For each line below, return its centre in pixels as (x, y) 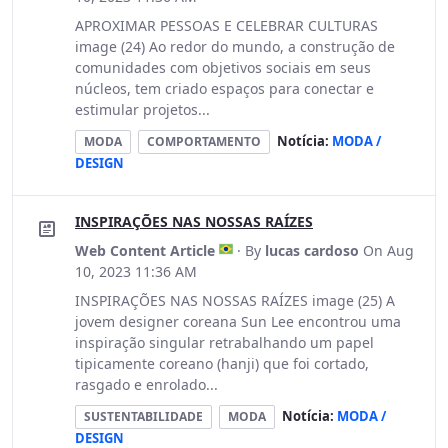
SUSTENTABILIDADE (143, 416)
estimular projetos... (142, 109)
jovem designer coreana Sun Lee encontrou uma (238, 321)
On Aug (388, 250)
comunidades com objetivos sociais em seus (223, 67)
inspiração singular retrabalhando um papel (224, 342)
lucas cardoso (312, 250)
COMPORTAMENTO (204, 141)
